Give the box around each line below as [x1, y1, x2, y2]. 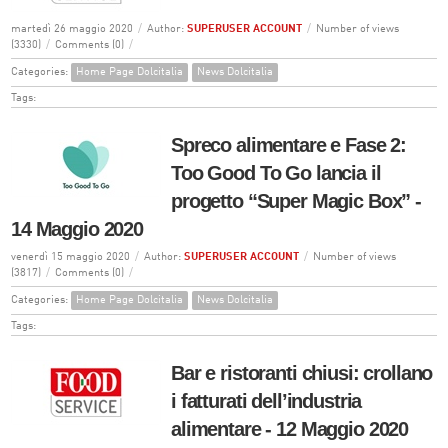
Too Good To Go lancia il [170, 161, 381, 184]
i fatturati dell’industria [170, 389, 362, 412]
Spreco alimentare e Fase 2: [170, 133, 407, 156]
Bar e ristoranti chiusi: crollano [170, 361, 433, 384]
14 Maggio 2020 [10, 217, 143, 240]
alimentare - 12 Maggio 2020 [170, 417, 409, 440]
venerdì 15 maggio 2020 [10, 251, 130, 263]
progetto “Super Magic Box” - [170, 189, 422, 212]
